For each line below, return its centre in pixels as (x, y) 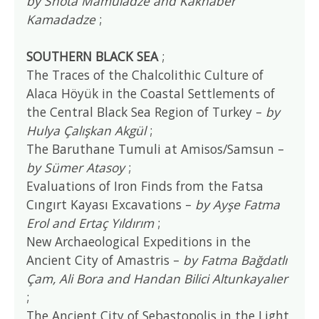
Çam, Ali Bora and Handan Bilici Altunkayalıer (157, 278)
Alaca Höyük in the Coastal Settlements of (151, 93)
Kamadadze (61, 19)
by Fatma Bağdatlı (235, 260)
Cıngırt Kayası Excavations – (111, 204)
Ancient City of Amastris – (105, 260)
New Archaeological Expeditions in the (139, 241)
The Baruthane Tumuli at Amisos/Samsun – (156, 148)
